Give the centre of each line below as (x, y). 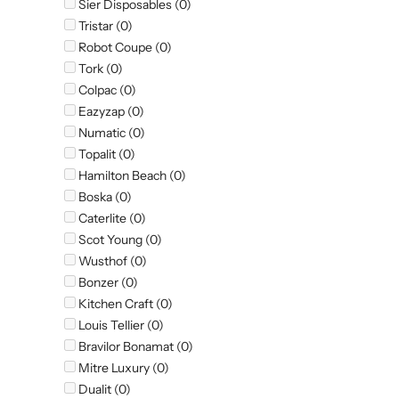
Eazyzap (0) (110, 112)
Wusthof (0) (111, 261)
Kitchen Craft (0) (124, 304)
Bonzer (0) (107, 283)
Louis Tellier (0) (120, 326)
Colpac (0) (106, 90)
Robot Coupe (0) (124, 48)
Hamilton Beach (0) (131, 176)
